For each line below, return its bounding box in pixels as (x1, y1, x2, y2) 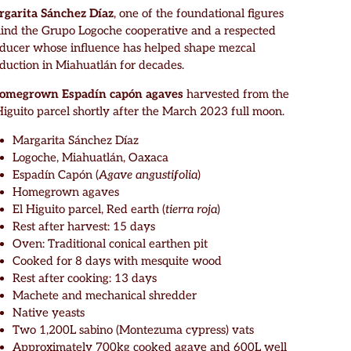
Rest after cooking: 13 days (13, 270, 157, 285)
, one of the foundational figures (114, 5, 284, 20)
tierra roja (165, 201, 217, 216)
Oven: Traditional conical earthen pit (13, 236, 208, 251)
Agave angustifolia (99, 167, 197, 182)
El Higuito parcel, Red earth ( (13, 201, 165, 216)
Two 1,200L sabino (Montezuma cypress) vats (13, 322, 254, 337)
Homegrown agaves (13, 184, 119, 199)
